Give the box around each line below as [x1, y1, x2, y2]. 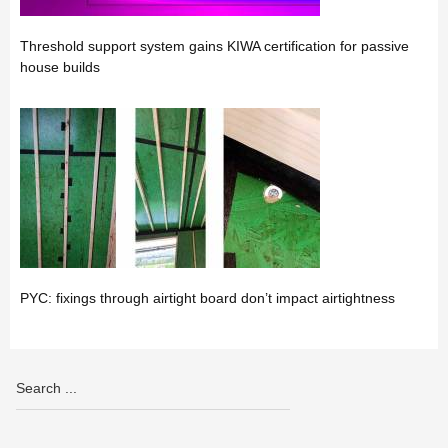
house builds [20, 58, 100, 75]
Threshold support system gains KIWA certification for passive [20, 37, 409, 54]
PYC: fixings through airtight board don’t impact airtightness [20, 289, 395, 306]
